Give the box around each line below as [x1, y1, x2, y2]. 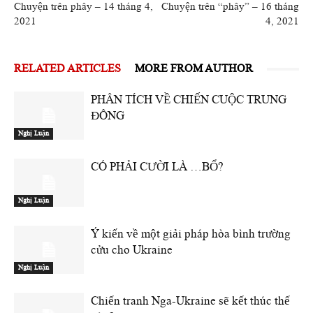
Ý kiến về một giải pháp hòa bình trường [91, 227, 291, 240]
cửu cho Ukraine [91, 243, 173, 256]
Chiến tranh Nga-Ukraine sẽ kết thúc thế [91, 294, 290, 307]
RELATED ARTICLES [14, 62, 121, 75]
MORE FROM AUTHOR [135, 62, 253, 75]
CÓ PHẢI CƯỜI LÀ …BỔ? [91, 160, 224, 173]
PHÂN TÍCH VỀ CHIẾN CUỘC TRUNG [91, 93, 286, 106]
